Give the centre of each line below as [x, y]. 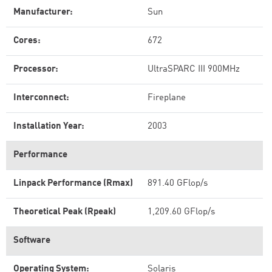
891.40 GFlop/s [178, 184]
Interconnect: [41, 98]
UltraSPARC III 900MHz [194, 70]
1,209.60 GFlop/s [181, 212]
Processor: [36, 70]
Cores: [27, 41]
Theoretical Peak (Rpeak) [65, 212]
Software [32, 241]
